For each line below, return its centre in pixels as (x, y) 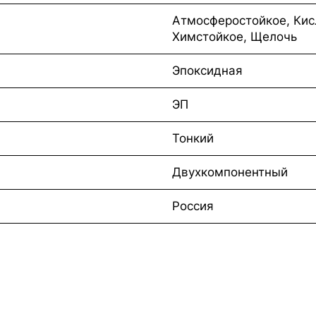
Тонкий (193, 138)
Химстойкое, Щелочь (235, 36)
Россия (193, 206)
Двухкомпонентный (230, 172)
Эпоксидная (207, 70)
